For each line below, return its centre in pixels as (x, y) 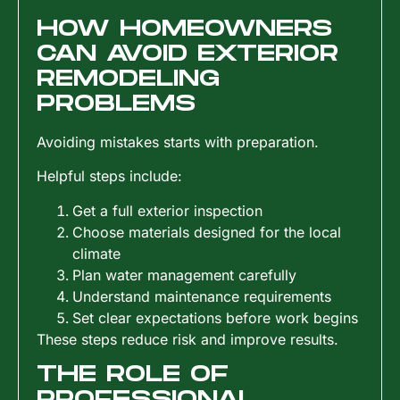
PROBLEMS (116, 104)
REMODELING (128, 79)
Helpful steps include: (109, 176)
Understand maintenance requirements (202, 296)
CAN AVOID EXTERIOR (187, 54)
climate (96, 253)
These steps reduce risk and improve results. (187, 339)
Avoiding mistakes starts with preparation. (178, 142)
